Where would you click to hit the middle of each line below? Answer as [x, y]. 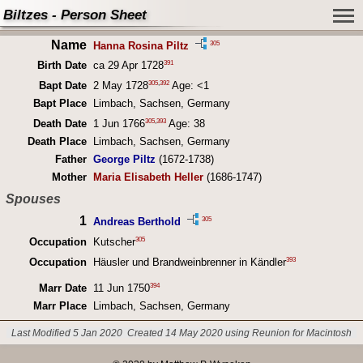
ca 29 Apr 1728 [128, 65]
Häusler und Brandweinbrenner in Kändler [189, 263]
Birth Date [62, 65]
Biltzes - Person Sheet [75, 15]
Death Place [57, 142]
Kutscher [114, 241]
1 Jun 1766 [119, 124]
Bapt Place [60, 104]
